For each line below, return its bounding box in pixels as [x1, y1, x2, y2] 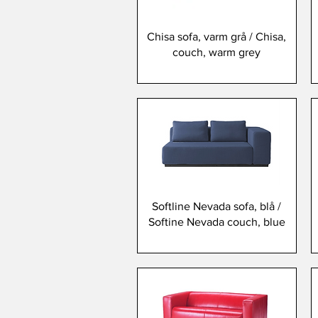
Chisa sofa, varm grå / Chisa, [147, 30, 287, 43]
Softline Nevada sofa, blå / [152, 200, 282, 213]
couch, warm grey [172, 45, 261, 58]
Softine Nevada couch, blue [148, 216, 285, 229]
